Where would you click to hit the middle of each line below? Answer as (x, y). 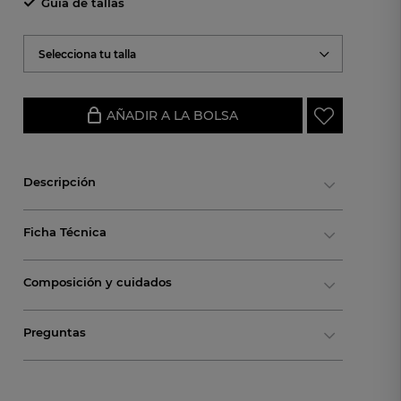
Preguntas (54, 332)
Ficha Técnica (64, 232)
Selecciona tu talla (87, 54)
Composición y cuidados (97, 282)
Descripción (59, 182)
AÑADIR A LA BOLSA (172, 115)
